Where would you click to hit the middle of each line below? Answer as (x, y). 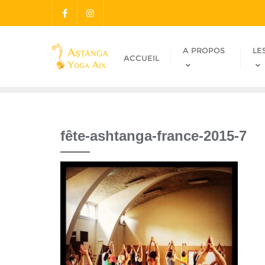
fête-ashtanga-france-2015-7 (153, 136)
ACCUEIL (141, 58)
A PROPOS (203, 50)
